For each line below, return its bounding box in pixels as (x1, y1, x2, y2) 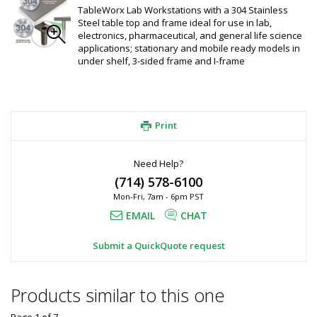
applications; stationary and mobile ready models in (78, 42, 300, 54)
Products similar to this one (11, 283, 224, 307)
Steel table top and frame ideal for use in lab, (78, 16, 272, 29)
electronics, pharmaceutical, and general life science (78, 29, 302, 42)
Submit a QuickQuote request (92, 239, 225, 252)
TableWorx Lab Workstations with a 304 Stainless (78, 4, 288, 16)
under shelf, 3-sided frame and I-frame (78, 54, 245, 67)
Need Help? (134, 157, 183, 170)
